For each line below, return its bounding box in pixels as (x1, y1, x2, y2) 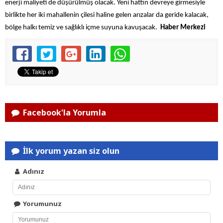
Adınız (21, 167, 45, 176)
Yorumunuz (21, 199, 62, 209)
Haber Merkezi (160, 24, 206, 32)
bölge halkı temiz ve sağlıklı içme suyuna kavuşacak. (5, 24, 160, 32)
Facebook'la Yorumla (21, 107, 107, 118)
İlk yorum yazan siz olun (21, 145, 120, 157)
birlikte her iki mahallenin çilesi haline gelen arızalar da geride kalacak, (5, 11, 209, 19)
